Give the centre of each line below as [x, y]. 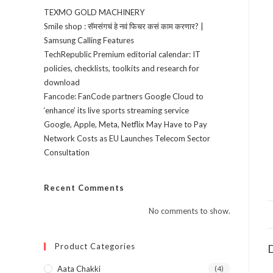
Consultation [67, 152]
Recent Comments [84, 188]
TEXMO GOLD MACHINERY [94, 12]
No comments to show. [190, 211]
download [62, 82]
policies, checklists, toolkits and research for [122, 68]
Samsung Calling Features [89, 40]
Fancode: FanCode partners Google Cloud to [124, 96]
